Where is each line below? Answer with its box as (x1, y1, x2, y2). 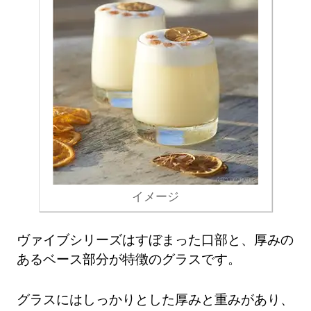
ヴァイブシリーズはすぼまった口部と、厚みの (17, 230, 294, 249)
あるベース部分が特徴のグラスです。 (17, 250, 242, 268)
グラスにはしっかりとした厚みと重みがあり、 (17, 290, 294, 308)
